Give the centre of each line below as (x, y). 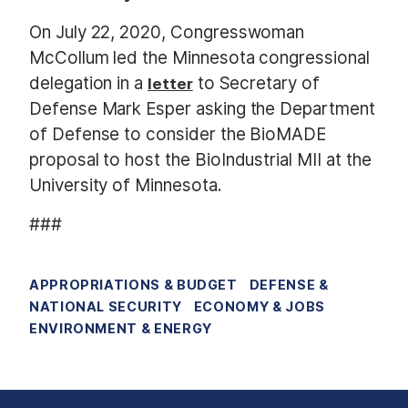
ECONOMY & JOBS (259, 307)
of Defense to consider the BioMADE (178, 134)
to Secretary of (256, 83)
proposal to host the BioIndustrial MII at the (200, 159)
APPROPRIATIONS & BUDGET (133, 285)
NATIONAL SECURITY (106, 307)
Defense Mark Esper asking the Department (202, 108)
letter (170, 83)
